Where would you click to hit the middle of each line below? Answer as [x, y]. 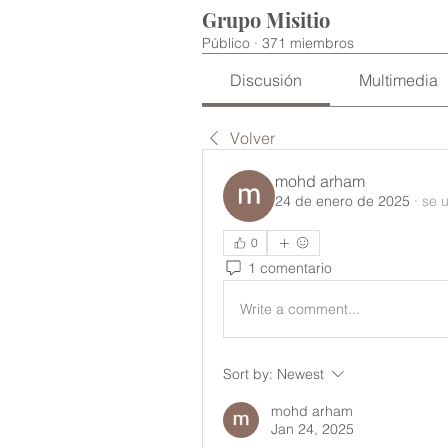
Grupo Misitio [266, 19]
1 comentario [290, 267]
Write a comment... [300, 308]
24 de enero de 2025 [342, 201]
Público [226, 43]
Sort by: [248, 374]
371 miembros [308, 43]
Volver [252, 138]
